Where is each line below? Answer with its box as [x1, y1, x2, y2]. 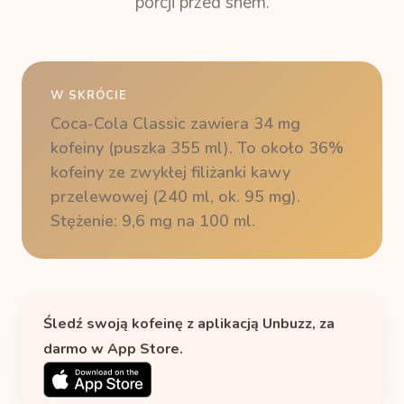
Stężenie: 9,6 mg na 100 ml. [50, 210, 255, 232]
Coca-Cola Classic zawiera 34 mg [50, 113, 300, 134]
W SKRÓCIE [50, 87, 127, 104]
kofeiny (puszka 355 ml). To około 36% [50, 137, 344, 159]
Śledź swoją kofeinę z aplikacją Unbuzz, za [43, 314, 335, 334]
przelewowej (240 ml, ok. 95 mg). [50, 186, 300, 207]
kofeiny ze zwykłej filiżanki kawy [50, 161, 290, 183]
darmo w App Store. [43, 339, 183, 359]
